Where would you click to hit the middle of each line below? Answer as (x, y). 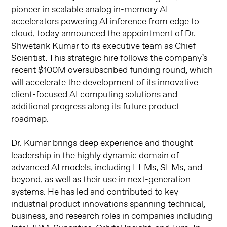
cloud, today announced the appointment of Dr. (104, 34)
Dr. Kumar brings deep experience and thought (102, 144)
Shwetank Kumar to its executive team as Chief (104, 46)
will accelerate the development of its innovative (105, 83)
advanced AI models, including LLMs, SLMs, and (107, 168)
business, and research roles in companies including (112, 217)
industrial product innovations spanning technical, (108, 204)
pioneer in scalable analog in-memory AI (90, 10)
